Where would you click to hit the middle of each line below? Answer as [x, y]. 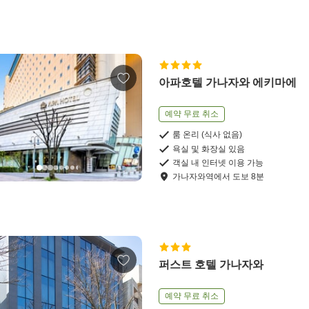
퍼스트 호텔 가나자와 [211, 264]
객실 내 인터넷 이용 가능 [218, 162]
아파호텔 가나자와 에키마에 [228, 83]
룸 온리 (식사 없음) [208, 135]
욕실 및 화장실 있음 [209, 149]
